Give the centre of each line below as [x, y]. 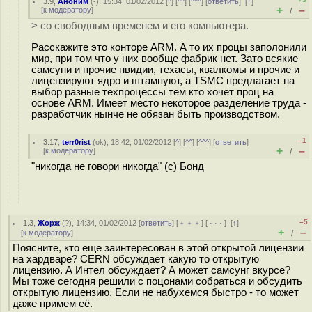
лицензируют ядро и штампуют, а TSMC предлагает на [163, 80]
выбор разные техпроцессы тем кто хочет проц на [153, 92]
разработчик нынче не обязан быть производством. [156, 114]
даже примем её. [53, 304]
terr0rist [77, 142]
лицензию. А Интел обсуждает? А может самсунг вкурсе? [151, 270]
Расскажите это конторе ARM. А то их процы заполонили [169, 47]
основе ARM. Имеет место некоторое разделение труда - [169, 103]
